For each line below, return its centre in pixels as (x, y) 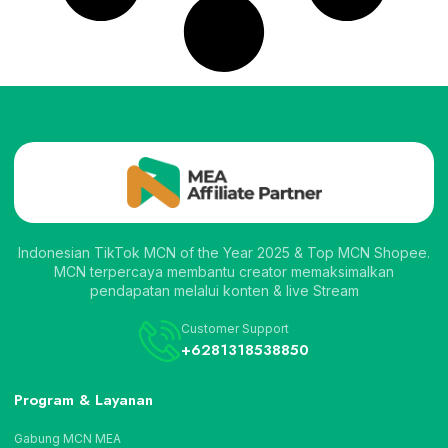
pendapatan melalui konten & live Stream (224, 291)
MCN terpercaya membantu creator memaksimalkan (224, 272)
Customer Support (235, 329)
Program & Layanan (83, 400)
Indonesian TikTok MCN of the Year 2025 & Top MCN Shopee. (224, 253)
